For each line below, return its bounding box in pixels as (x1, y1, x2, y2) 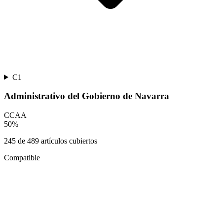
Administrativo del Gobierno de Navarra (4, 91, 169, 102)
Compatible (4, 153, 40, 162)
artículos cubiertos (39, 137, 97, 146)
